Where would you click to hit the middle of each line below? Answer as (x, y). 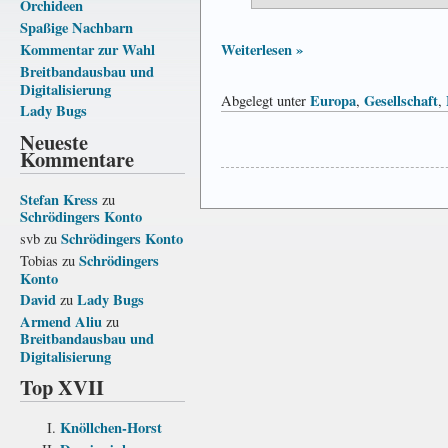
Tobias (39, 260)
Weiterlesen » (262, 49)
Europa (333, 100)
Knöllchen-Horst (111, 427)
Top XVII (62, 386)
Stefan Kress (59, 199)
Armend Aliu (61, 321)
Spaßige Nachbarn (76, 27)
